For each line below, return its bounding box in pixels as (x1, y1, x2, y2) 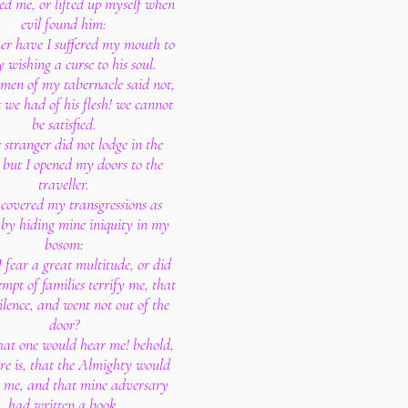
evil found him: (21, 14, 107, 34)
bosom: (44, 234, 84, 254)
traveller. (38, 174, 89, 194)
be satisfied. (31, 114, 97, 134)
